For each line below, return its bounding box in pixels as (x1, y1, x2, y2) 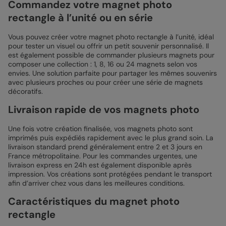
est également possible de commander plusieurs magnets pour (8, 50, 214, 60)
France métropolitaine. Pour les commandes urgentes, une (8, 151, 197, 161)
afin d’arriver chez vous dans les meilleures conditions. (8, 179, 185, 188)
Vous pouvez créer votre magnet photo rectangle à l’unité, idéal (8, 32, 214, 42)
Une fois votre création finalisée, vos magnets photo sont (8, 124, 193, 134)
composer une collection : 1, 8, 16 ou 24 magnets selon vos (8, 60, 197, 69)
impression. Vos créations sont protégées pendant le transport (8, 169, 212, 179)
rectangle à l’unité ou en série (8, 11, 153, 25)
